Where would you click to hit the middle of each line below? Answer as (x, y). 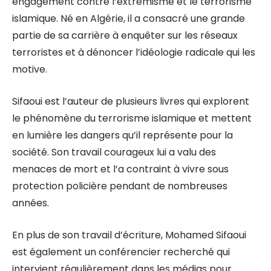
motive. (30, 69)
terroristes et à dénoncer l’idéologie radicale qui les (134, 52)
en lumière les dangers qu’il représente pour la (122, 135)
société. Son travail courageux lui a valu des (114, 152)
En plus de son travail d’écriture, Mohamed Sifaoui (129, 235)
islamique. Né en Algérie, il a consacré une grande (129, 18)
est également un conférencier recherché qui (121, 252)
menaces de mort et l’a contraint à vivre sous (120, 169)
